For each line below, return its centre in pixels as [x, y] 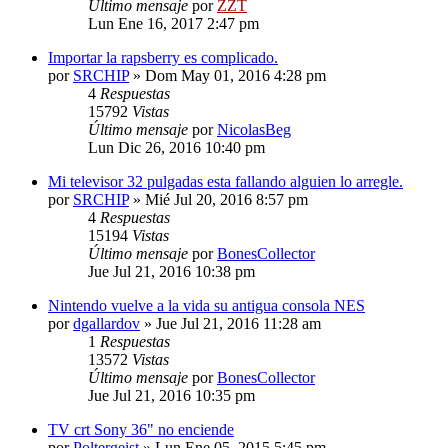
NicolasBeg [254, 129]
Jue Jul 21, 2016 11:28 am [238, 323]
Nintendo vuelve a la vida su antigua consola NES [206, 305]
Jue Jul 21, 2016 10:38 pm [171, 271]
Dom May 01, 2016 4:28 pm [235, 75]
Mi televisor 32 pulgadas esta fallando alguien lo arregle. [225, 181]
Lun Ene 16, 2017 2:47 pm [173, 23]
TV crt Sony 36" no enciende [141, 429]
